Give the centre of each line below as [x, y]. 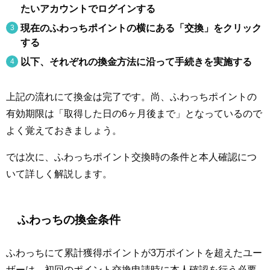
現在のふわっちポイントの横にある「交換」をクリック [141, 27]
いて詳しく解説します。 [59, 173]
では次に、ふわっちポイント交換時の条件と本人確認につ [131, 156]
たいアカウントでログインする [88, 8]
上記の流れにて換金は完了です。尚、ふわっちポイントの [131, 96]
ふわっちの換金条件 [69, 219]
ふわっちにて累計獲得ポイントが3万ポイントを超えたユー [134, 253]
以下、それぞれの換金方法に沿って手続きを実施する [136, 61]
